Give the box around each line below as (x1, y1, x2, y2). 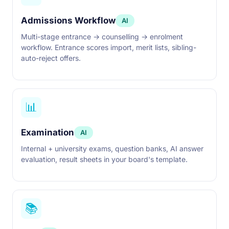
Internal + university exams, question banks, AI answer (21, 144, 203, 153)
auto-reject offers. (21, 54, 81, 62)
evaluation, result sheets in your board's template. (21, 155, 188, 164)
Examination (21, 127, 74, 138)
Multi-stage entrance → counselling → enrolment (21, 32, 183, 41)
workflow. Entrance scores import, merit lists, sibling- (21, 43, 196, 52)
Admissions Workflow (21, 15, 116, 26)
